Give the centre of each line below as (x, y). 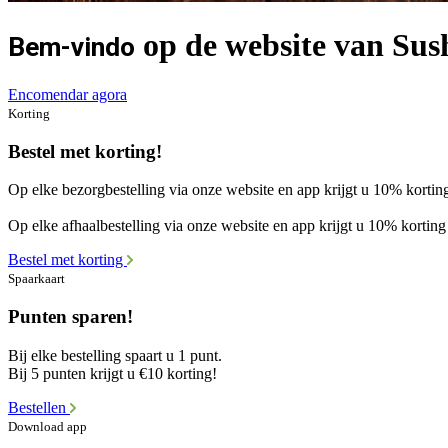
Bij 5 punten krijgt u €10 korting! (112, 373)
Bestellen (39, 407)
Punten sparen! (70, 317)
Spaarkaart (36, 279)
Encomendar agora (67, 94)
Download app (47, 426)
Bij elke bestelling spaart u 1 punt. (115, 355)
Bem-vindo (71, 47)
